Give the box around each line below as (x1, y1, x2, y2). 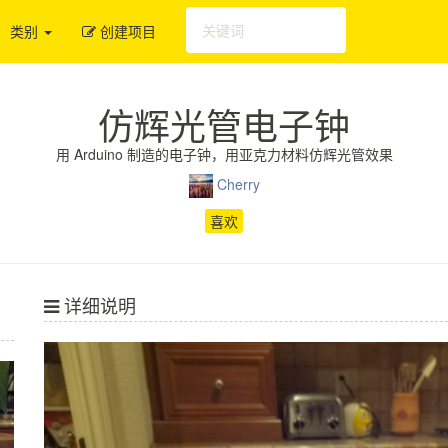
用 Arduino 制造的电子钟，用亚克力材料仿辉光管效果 (55, 144, 393, 164)
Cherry (216, 174, 260, 194)
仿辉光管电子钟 (98, 99, 350, 150)
